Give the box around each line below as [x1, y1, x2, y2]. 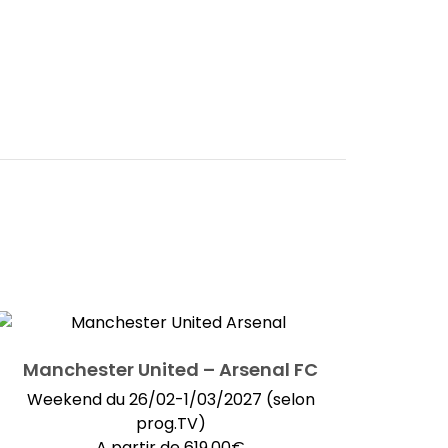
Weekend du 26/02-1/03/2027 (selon [26, 388, 315, 412]
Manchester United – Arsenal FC [23, 357, 319, 383]
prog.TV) [135, 412, 206, 436]
